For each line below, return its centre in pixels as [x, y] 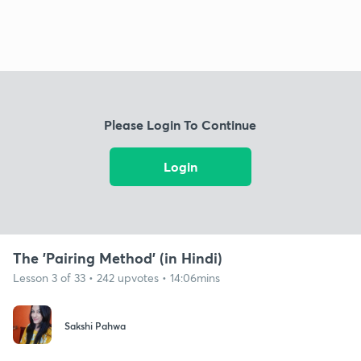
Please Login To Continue [180, 125]
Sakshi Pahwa [95, 326]
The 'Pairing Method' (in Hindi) [118, 257]
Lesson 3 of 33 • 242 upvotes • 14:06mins [116, 277]
